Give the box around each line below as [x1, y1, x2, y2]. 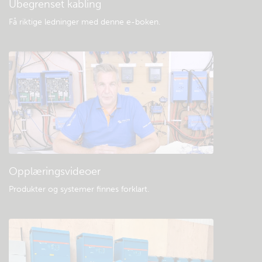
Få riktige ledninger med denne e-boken [9, 17, 158, 27]
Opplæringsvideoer [9, 165, 101, 178]
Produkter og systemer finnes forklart [9, 184, 147, 194]
